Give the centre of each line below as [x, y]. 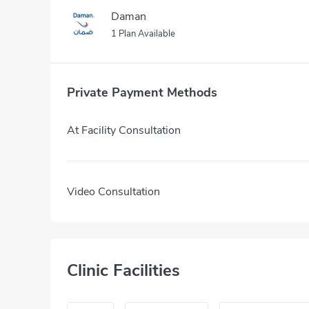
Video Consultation [113, 191]
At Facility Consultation [124, 130]
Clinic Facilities [123, 270]
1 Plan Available [143, 33]
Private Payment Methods [142, 92]
